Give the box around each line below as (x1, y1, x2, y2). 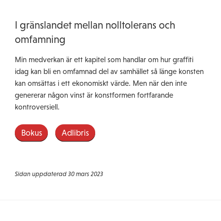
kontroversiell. (15, 103, 60, 111)
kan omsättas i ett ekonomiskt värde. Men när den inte (15, 79, 187, 88)
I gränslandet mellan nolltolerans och (15, 19, 175, 31)
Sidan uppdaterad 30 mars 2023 (15, 170, 103, 178)
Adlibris (61, 128, 89, 138)
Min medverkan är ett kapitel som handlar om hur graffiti (15, 55, 193, 64)
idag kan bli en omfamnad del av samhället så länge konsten (15, 67, 204, 76)
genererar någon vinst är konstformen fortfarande (15, 91, 173, 100)
